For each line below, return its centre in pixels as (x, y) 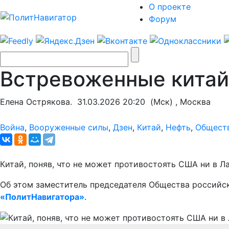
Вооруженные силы (69, 127)
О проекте (170, 7)
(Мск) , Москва (178, 101)
